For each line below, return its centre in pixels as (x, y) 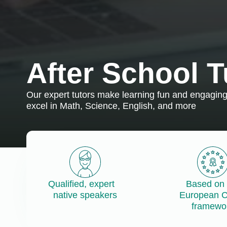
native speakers (85, 195)
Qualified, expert (85, 184)
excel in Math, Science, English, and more (111, 106)
